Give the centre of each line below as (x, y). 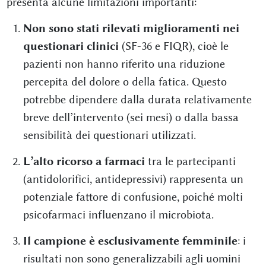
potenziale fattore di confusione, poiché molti (133, 197)
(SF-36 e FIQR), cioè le (173, 46)
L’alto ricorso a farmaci (84, 161)
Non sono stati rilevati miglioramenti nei (131, 28)
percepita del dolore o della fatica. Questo (125, 82)
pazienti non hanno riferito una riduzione (124, 64)
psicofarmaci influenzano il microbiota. (118, 215)
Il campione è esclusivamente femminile (130, 241)
